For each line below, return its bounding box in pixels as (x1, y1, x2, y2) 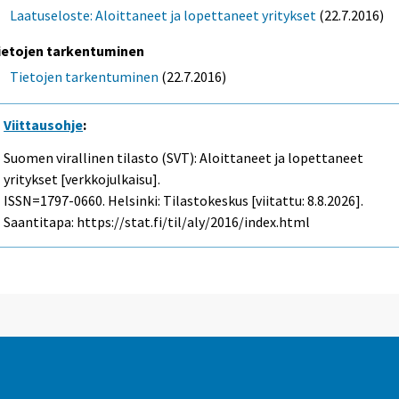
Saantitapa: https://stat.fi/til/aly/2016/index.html (4, 212, 311, 231)
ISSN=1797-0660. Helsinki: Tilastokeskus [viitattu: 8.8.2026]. (4, 191, 364, 209)
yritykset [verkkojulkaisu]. (4, 169, 161, 188)
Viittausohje (4, 115, 84, 134)
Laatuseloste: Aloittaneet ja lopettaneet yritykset (10, 5, 317, 24)
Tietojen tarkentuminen (10, 67, 159, 85)
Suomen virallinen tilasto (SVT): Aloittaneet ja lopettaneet (4, 148, 364, 167)
